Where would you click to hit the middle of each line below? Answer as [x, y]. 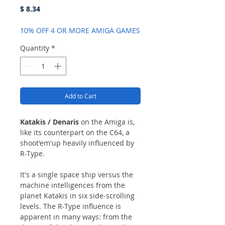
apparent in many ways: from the [76, 216]
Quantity [35, 48]
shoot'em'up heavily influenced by [77, 143]
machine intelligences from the [73, 185]
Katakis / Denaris [50, 122]
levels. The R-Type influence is [71, 206]
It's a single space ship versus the [77, 174]
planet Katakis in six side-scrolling [77, 195]
